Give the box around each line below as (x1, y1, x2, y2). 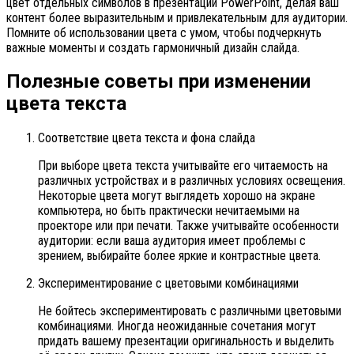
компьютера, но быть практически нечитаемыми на (38, 203, 299, 219)
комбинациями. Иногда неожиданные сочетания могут (38, 318, 316, 334)
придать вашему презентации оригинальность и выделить (38, 333, 334, 349)
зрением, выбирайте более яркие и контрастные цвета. (38, 248, 321, 264)
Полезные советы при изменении (6, 70, 311, 93)
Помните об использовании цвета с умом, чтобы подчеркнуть (6, 24, 322, 40)
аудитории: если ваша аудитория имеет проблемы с (38, 233, 306, 249)
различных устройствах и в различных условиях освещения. (38, 173, 345, 189)
